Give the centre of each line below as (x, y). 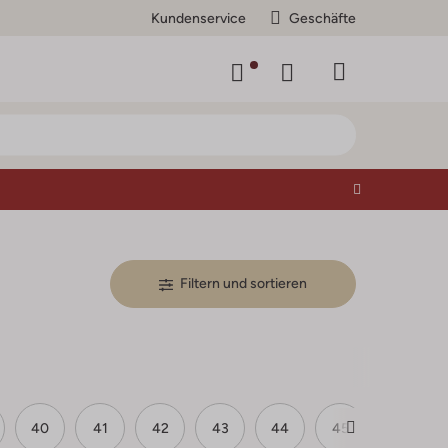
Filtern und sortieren (243, 283)
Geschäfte (322, 17)
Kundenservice (198, 17)
